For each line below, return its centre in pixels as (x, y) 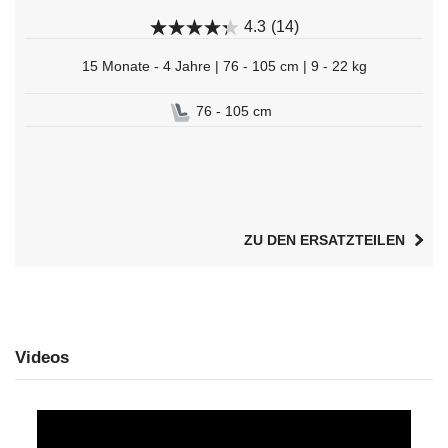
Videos (42, 358)
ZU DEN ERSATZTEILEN (324, 240)
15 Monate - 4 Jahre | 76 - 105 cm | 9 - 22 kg (224, 66)
